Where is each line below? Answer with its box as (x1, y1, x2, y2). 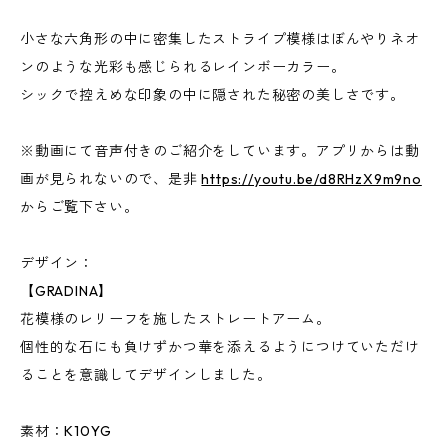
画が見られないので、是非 (20, 170, 202, 188)
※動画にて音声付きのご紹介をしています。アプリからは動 (20, 142, 420, 160)
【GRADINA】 (20, 282, 114, 300)
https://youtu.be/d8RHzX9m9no (201, 170, 422, 188)
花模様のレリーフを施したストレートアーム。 (20, 310, 331, 328)
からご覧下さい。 (20, 198, 139, 216)
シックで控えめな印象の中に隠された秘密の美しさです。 (20, 86, 405, 104)
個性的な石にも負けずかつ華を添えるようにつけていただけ (20, 338, 420, 356)
